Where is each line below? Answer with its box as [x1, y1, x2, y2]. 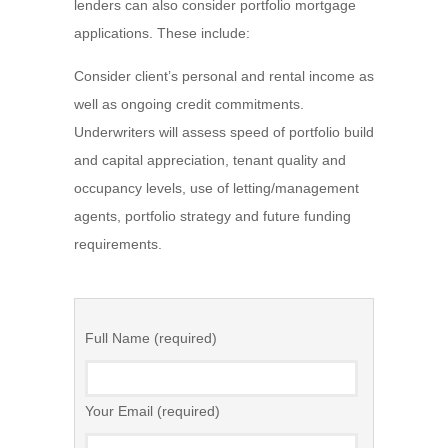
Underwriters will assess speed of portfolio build [74, 124, 374, 140]
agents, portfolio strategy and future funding [74, 208, 351, 224]
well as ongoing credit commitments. [74, 96, 304, 112]
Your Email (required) [85, 403, 220, 419]
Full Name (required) [85, 330, 217, 346]
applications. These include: [74, 25, 250, 41]
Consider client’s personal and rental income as [74, 68, 374, 84]
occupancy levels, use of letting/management [74, 180, 359, 196]
